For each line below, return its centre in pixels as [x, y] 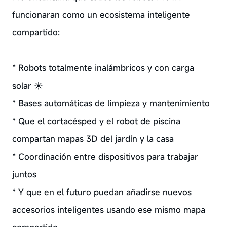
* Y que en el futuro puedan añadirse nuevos [102, 192]
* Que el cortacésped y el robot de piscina [96, 121]
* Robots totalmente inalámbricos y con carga [103, 68]
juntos [24, 174]
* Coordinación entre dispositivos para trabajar [105, 156]
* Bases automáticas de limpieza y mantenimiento [111, 103]
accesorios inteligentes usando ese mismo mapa [108, 210]
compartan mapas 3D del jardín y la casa [93, 139]
